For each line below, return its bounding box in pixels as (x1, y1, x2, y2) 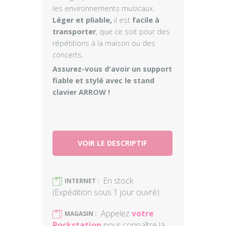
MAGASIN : (65, 209, 97, 218)
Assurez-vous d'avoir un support (52, 64, 172, 74)
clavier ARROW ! (52, 87, 110, 97)
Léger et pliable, (52, 15, 112, 25)
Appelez (101, 208, 132, 219)
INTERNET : (65, 177, 99, 185)
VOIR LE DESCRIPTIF (78, 138, 147, 148)
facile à (132, 15, 159, 25)
